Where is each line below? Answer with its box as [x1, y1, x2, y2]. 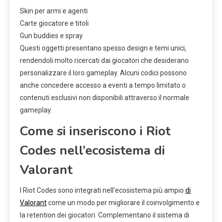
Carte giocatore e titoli [20, 19, 89, 27]
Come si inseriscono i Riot [20, 122, 170, 140]
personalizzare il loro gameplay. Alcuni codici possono [20, 68, 187, 77]
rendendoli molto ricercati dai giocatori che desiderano [20, 56, 189, 64]
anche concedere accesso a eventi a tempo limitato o [20, 81, 186, 89]
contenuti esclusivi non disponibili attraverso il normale [20, 93, 189, 102]
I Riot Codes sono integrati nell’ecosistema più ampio [20, 186, 185, 194]
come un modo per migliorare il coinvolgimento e [47, 198, 200, 207]
